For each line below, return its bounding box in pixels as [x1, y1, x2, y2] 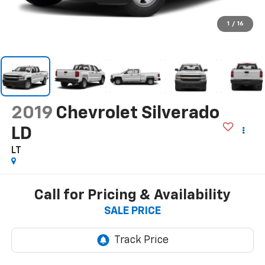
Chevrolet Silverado [55, 104, 219, 122]
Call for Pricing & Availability [34, 188, 231, 203]
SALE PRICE [104, 206, 161, 217]
